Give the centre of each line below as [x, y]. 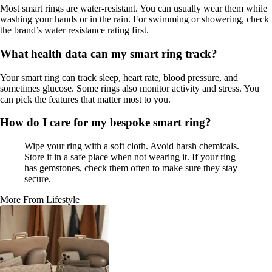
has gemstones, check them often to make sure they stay [131, 168]
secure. [38, 179]
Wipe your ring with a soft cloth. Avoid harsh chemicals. [132, 146]
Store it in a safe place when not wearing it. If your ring [130, 157]
